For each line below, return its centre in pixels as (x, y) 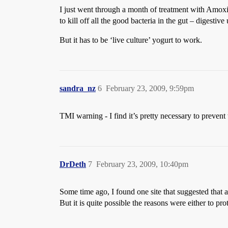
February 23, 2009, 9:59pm (150, 88)
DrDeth (73, 164)
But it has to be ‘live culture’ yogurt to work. (131, 40)
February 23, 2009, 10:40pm (142, 164)
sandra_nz (78, 88)
